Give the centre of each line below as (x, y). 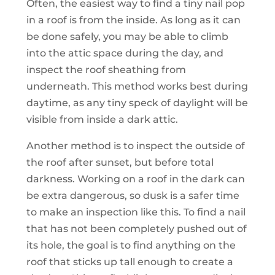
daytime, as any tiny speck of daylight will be (137, 103)
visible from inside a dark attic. (102, 120)
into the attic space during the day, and (125, 53)
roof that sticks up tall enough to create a (130, 262)
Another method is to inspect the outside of (135, 146)
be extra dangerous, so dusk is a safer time (133, 196)
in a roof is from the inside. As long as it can (133, 20)
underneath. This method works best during (137, 87)
